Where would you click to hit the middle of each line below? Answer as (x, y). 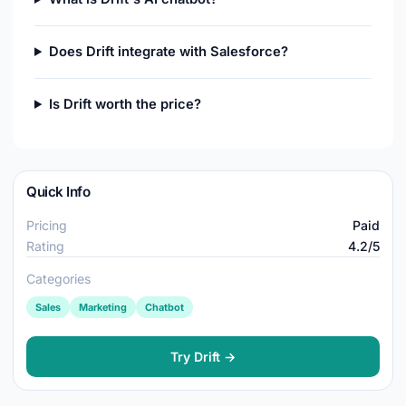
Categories (58, 279)
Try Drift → (203, 357)
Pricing (47, 225)
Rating (45, 246)
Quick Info (58, 192)
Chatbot (164, 307)
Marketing (103, 307)
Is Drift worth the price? (125, 104)
